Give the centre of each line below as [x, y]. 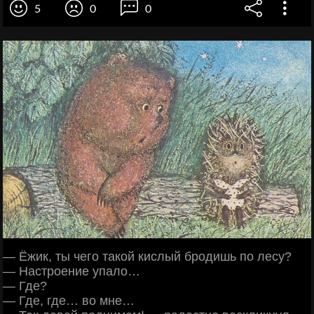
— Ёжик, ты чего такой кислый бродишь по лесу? [147, 256]
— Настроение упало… [71, 271]
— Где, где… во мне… [69, 300]
